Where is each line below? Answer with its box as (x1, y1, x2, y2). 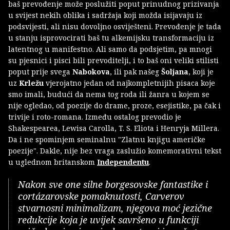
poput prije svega (8, 67, 72, 77)
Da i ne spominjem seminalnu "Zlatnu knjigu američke (8, 135, 205, 145)
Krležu (19, 78, 46, 88)
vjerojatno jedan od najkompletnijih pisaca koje (46, 78, 215, 88)
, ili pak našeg (110, 67, 161, 77)
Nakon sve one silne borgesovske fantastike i (18, 178, 208, 191)
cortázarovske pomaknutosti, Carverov (18, 190, 184, 203)
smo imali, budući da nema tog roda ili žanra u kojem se (8, 89, 209, 100)
